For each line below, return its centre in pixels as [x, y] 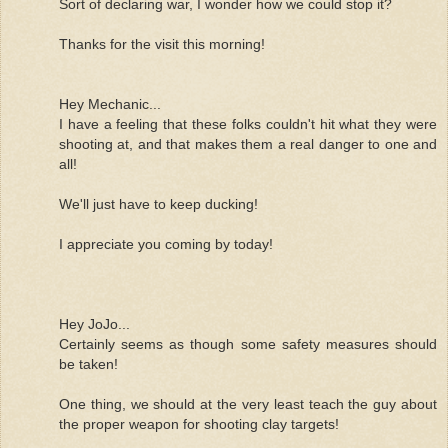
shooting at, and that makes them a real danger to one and [248, 143]
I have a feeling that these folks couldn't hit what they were [248, 123]
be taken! [88, 363]
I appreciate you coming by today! [166, 243]
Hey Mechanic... [110, 103]
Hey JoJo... [94, 323]
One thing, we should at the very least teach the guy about [248, 403]
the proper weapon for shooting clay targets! [199, 423]
